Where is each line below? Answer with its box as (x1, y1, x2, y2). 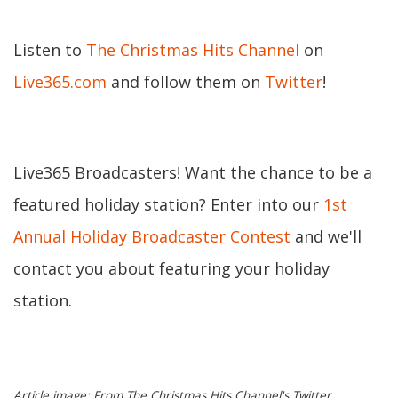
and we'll (291, 226, 362, 247)
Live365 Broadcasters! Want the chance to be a (13, 162, 372, 183)
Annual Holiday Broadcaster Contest (13, 226, 291, 247)
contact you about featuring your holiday (13, 258, 330, 279)
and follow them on (107, 71, 265, 92)
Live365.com (13, 71, 107, 92)
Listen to (13, 39, 86, 60)
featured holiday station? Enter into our (13, 194, 323, 215)
